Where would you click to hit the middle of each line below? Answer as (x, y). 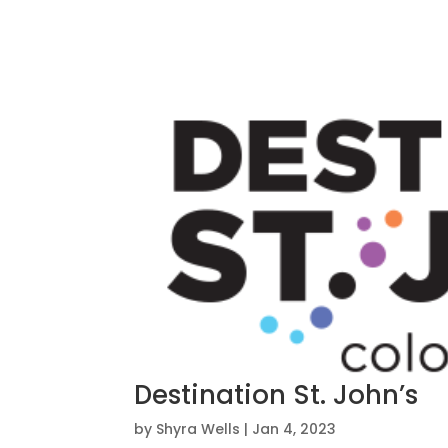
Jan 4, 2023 (294, 429)
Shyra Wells (198, 429)
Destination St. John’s (276, 395)
